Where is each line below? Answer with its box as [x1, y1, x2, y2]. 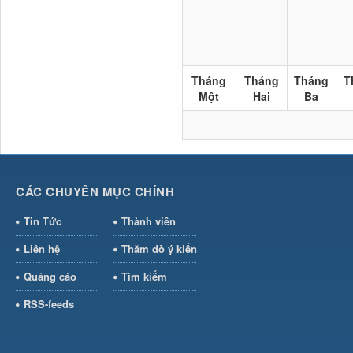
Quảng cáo [24, 269, 76, 284]
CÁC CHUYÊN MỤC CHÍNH [16, 183, 174, 201]
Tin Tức [24, 214, 61, 229]
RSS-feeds [24, 296, 74, 312]
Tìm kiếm [121, 269, 167, 284]
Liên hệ [24, 241, 60, 257]
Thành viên [121, 214, 176, 229]
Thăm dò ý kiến [121, 241, 197, 257]
